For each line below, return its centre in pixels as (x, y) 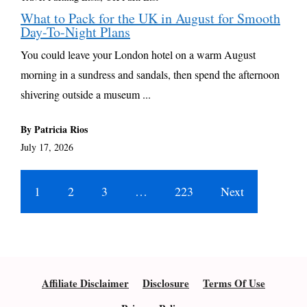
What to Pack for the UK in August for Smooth (150, 19)
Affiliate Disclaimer (85, 283)
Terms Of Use (234, 283)
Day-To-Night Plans (75, 32)
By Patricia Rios (54, 130)
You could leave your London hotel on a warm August (138, 55)
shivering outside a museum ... (86, 95)
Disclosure (166, 283)
